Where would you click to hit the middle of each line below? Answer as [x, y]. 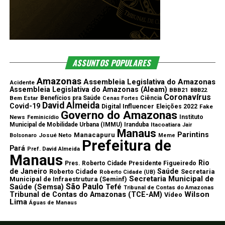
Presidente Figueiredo [162, 163]
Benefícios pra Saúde [70, 98]
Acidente [22, 83]
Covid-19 [25, 106]
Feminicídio [43, 117]
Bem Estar [24, 98]
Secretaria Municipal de [171, 179]
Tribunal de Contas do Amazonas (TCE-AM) [86, 195]
